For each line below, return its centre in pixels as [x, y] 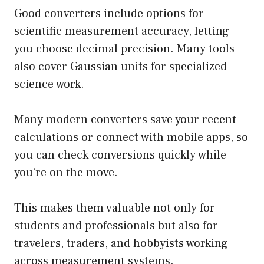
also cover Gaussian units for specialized [121, 67]
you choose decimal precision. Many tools [124, 49]
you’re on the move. [66, 173]
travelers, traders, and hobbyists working [121, 244]
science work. [49, 85]
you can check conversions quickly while [120, 155]
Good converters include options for [109, 14]
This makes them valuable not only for [115, 208]
